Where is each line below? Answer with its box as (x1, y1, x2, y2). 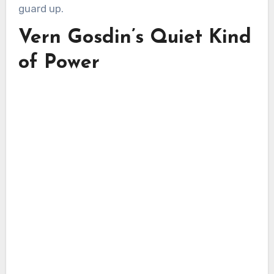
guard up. (18, 2, 64, 15)
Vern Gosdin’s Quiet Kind (18, 28, 251, 48)
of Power (18, 53, 100, 73)
